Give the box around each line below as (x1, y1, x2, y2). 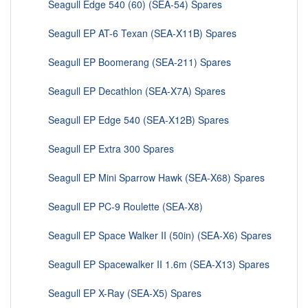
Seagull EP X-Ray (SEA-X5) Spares (32, 286, 201, 300)
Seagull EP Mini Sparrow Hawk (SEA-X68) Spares (32, 170, 265, 185)
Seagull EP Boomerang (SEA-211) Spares (32, 55, 231, 69)
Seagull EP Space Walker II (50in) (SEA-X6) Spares (32, 228, 272, 243)
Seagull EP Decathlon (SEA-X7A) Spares (32, 84, 225, 98)
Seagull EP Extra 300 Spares (32, 142, 174, 156)
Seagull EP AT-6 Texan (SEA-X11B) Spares (32, 26, 236, 41)
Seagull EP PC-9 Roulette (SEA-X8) (32, 199, 203, 214)
